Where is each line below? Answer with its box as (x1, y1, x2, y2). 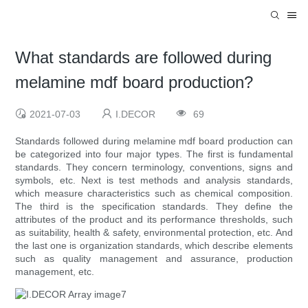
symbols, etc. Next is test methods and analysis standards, (15, 175, 293, 186)
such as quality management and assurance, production (15, 253, 293, 265)
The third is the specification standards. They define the (15, 201, 293, 212)
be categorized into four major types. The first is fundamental (15, 148, 293, 160)
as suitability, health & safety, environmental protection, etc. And (15, 227, 293, 239)
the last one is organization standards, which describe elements (15, 240, 293, 252)
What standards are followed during (15, 48, 272, 67)
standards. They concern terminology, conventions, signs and (15, 162, 293, 173)
